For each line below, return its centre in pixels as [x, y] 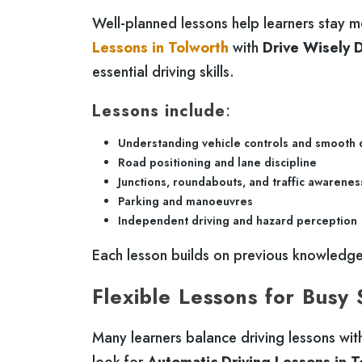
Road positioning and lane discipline [217, 162]
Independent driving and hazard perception [238, 220]
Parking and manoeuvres [185, 201]
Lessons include [159, 111]
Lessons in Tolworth [160, 47]
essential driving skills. [163, 72]
